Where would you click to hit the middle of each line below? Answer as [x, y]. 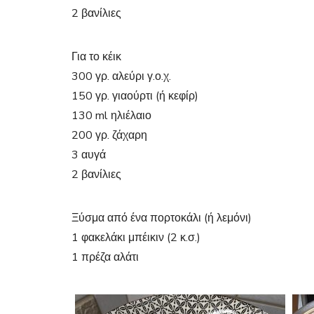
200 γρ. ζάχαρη [109, 135]
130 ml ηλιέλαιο [111, 116]
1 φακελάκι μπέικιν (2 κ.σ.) [136, 238]
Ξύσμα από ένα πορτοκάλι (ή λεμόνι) [162, 218]
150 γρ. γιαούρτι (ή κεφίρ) [135, 96]
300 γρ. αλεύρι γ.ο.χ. [121, 76]
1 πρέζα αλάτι [105, 257]
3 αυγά [89, 155]
